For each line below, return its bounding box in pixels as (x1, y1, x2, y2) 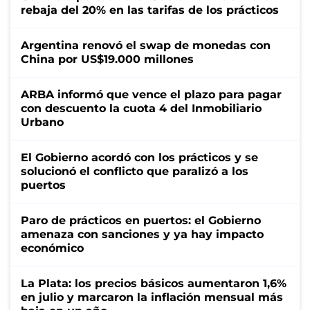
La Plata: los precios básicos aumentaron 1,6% (21, 276, 286, 290)
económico (21, 241, 84, 255)
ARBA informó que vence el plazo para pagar (21, 87, 282, 101)
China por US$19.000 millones (21, 52, 194, 66)
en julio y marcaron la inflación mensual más (21, 290, 283, 304)
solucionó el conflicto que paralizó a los (21, 164, 248, 178)
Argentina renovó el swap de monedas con (21, 38, 271, 52)
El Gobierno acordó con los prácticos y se (21, 150, 258, 164)
